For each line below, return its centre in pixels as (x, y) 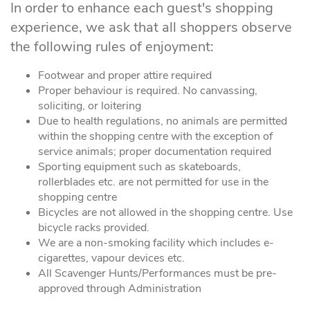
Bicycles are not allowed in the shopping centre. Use (165, 212)
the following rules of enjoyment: (112, 46)
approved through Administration (120, 288)
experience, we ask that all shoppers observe (151, 27)
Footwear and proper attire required (125, 75)
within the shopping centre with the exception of (155, 136)
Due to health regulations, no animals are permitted (163, 121)
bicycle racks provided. (94, 227)
